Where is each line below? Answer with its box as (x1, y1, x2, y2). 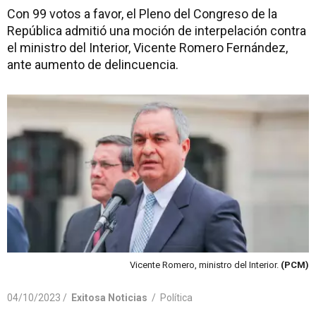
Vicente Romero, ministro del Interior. (130, 259, 281, 270)
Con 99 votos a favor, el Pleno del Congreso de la (7, 6, 277, 21)
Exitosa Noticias (71, 291, 147, 303)
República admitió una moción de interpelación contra (7, 23, 306, 38)
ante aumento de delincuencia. (7, 57, 178, 72)
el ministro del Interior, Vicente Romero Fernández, (7, 40, 288, 55)
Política (160, 291, 193, 303)
